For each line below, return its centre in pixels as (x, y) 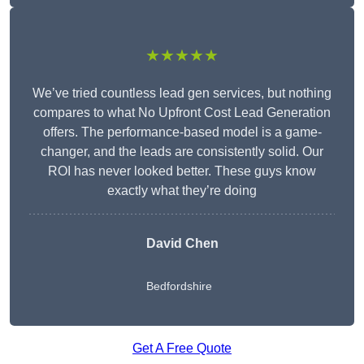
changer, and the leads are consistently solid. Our (182, 152)
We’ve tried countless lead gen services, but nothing (182, 93)
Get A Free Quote (182, 349)
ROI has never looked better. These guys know (182, 171)
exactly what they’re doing (182, 191)
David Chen (182, 244)
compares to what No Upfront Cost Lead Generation (182, 113)
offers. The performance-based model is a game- (182, 132)
